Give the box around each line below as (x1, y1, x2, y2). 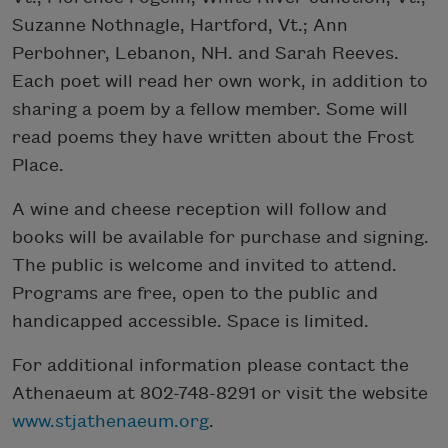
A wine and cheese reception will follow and (12, 199, 387, 219)
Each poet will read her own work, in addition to (12, 71, 428, 91)
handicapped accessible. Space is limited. (12, 311, 369, 331)
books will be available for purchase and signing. (12, 227, 429, 247)
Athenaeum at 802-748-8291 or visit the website (12, 383, 428, 403)
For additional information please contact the (12, 355, 409, 375)
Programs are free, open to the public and (12, 283, 378, 303)
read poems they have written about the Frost (12, 127, 414, 147)
